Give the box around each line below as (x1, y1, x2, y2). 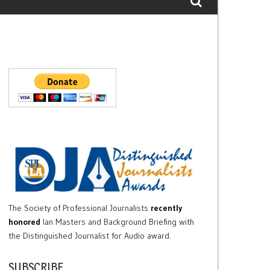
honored (8, 216, 40, 228)
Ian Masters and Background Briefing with (42, 216, 194, 228)
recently (150, 202, 182, 214)
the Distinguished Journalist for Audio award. (8, 230, 171, 242)
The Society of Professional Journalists (8, 202, 148, 214)
